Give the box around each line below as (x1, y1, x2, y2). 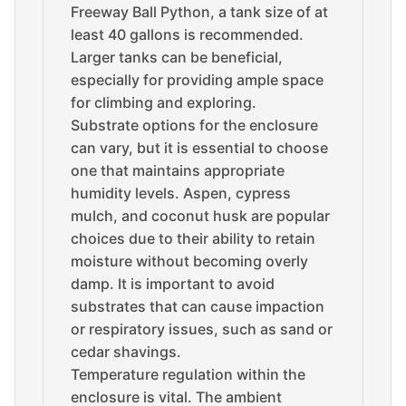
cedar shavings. (71, 343, 181, 361)
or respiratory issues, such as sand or (71, 320, 333, 338)
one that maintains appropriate (71, 161, 285, 179)
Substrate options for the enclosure (71, 116, 318, 134)
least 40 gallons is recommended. (71, 25, 304, 43)
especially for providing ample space (71, 71, 324, 89)
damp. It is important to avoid (71, 275, 275, 293)
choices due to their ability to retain (71, 229, 315, 247)
